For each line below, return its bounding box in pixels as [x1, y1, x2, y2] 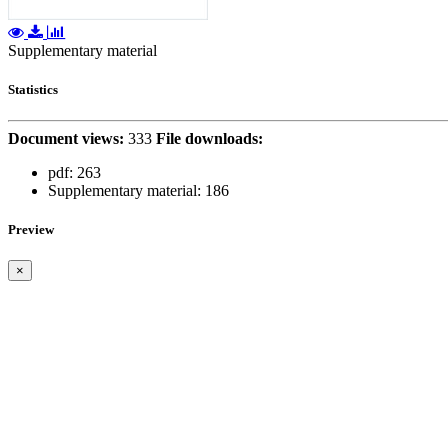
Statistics [8, 81, 58, 97]
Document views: [8, 129, 124, 147]
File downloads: [156, 129, 263, 147]
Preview [8, 222, 54, 238]
